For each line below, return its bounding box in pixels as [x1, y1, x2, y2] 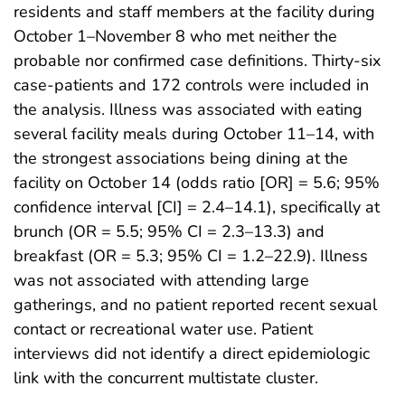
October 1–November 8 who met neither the [14, 24, 337, 47]
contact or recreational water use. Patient [14, 317, 313, 340]
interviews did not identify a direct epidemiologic [14, 342, 370, 364]
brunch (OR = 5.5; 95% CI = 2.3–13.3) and [14, 220, 325, 242]
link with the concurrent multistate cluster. [14, 366, 318, 389]
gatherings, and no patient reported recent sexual [14, 293, 377, 316]
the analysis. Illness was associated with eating [14, 98, 363, 120]
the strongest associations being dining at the [14, 146, 348, 169]
